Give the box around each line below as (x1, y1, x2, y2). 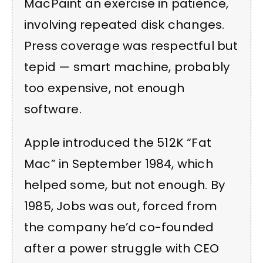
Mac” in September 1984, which (24, 155, 213, 172)
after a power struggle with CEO (24, 240, 220, 257)
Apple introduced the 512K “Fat (24, 134, 212, 151)
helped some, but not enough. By (24, 176, 225, 193)
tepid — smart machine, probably (24, 59, 230, 76)
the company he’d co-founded (24, 218, 214, 235)
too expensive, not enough (24, 80, 184, 97)
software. (24, 101, 82, 118)
